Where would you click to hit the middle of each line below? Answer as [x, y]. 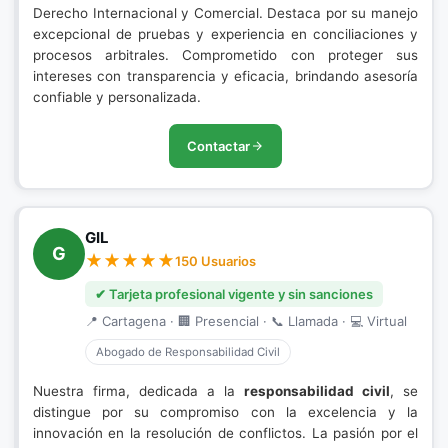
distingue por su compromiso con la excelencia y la [225, 412]
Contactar [218, 146]
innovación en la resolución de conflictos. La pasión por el [225, 433]
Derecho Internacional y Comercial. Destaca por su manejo [225, 13]
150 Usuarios [215, 261]
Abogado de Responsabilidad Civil [188, 352]
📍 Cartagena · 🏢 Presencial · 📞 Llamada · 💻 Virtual [246, 321]
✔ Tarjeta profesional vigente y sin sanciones [234, 294]
